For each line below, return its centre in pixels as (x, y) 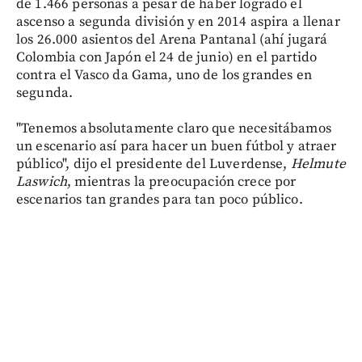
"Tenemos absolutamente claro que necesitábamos (174, 128)
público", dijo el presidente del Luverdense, (154, 164)
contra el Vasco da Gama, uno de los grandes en (164, 75)
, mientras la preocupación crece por (182, 181)
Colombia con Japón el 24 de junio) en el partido (167, 57)
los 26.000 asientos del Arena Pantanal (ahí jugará (172, 39)
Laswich (42, 181)
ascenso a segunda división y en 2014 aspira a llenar (178, 21)
